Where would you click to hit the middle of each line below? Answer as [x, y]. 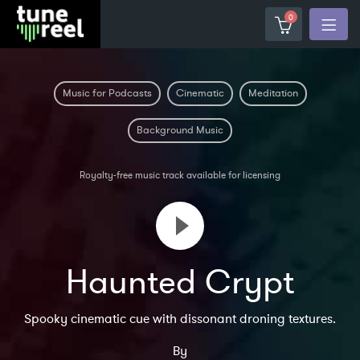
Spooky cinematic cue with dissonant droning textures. [180, 319]
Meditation [273, 93]
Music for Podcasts [107, 93]
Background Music [180, 130]
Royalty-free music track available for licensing [180, 175]
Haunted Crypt [180, 283]
